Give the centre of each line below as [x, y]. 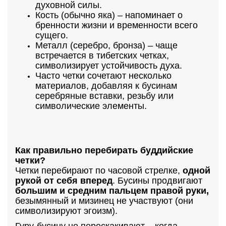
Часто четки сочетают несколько [103, 76]
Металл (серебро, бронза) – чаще [106, 45]
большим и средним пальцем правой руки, [112, 191]
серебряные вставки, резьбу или [104, 96]
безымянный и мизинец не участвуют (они [104, 201]
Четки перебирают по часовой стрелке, [99, 171]
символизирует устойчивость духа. [109, 66]
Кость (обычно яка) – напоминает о [109, 15]
